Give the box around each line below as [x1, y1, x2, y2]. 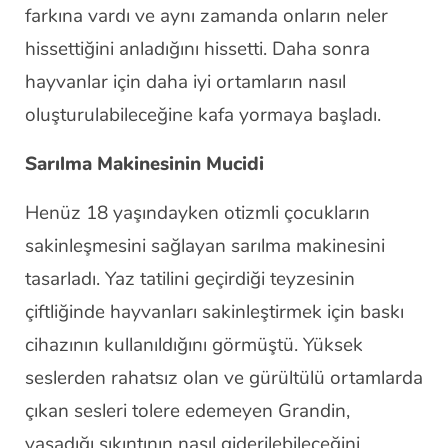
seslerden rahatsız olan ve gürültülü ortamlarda [25, 364, 423, 391]
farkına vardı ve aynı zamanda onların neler [25, 2, 388, 29]
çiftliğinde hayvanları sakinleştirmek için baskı [25, 298, 404, 325]
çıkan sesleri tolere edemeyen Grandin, [25, 397, 350, 424]
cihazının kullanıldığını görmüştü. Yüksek [25, 331, 363, 358]
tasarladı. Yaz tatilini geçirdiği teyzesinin [25, 265, 355, 292]
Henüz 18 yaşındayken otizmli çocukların [25, 199, 370, 226]
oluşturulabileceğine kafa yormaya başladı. [25, 101, 381, 128]
